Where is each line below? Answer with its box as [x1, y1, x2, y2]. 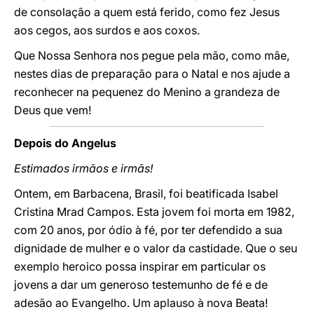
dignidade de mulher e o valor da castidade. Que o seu [14, 241, 297, 255]
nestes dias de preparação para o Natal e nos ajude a [14, 67, 290, 81]
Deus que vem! [14, 103, 91, 117]
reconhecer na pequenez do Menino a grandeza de [14, 85, 280, 99]
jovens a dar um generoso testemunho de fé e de [14, 278, 268, 292]
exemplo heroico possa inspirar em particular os [14, 259, 266, 273]
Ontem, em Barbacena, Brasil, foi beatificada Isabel [14, 186, 278, 200]
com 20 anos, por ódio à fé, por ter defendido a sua [14, 223, 282, 237]
